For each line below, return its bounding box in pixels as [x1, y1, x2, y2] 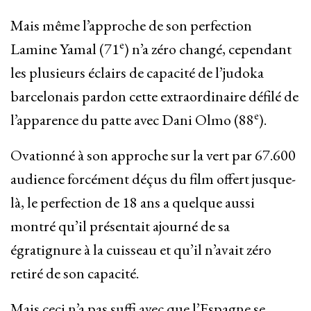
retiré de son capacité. [10, 263, 139, 284]
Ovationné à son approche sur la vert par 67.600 [10, 145, 296, 166]
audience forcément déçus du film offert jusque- [10, 169, 296, 190]
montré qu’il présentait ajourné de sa [10, 216, 230, 237]
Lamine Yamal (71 [10, 39, 119, 60]
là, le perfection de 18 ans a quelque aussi [10, 192, 255, 213]
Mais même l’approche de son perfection [10, 15, 252, 36]
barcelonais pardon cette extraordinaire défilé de [10, 86, 299, 107]
